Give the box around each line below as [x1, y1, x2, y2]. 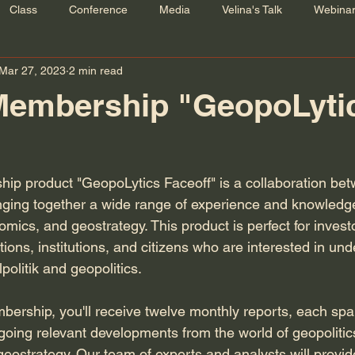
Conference [69, 2, 128, 16]
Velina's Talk [222, 2, 282, 16]
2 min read [69, 63, 123, 77]
